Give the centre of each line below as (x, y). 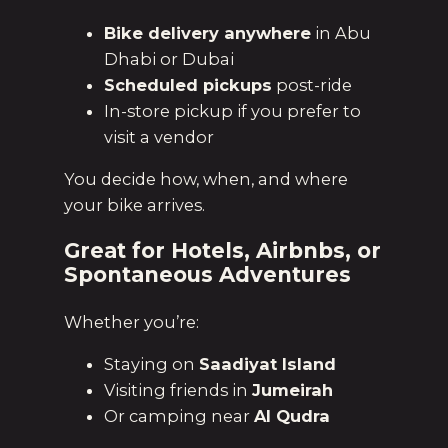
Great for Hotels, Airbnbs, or (222, 251)
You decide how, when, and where (206, 179)
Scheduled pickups (188, 85)
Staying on (151, 363)
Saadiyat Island (267, 363)
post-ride (312, 85)
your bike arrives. (134, 205)
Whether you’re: (131, 321)
